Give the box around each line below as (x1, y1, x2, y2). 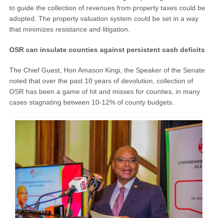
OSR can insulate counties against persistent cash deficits (9, 46, 205, 54)
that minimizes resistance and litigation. (9, 25, 130, 34)
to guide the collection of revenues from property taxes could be (9, 4, 205, 12)
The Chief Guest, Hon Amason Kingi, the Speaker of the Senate (9, 66, 205, 74)
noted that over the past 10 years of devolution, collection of (9, 77, 193, 85)
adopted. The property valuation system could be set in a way (9, 15, 199, 23)
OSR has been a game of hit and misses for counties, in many (9, 88, 200, 96)
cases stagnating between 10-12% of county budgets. (9, 98, 174, 107)
